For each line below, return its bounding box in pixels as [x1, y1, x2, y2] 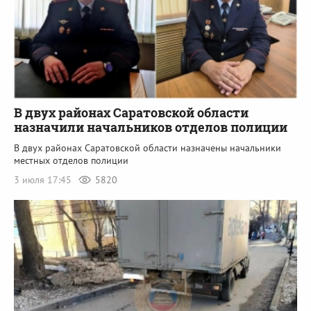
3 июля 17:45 [14, 174, 74, 187]
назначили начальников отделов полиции [14, 119, 287, 136]
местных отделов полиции [14, 154, 128, 167]
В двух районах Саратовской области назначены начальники [14, 142, 281, 155]
